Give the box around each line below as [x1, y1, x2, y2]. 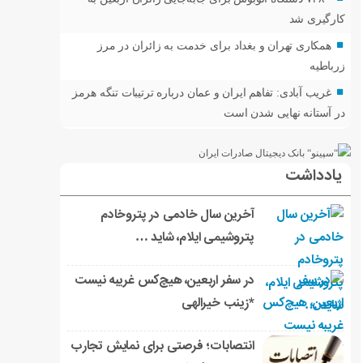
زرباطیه [309, 59, 345, 72]
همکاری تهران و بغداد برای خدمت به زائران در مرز [97, 39, 331, 52]
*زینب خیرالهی [181, 293, 254, 314]
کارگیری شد [288, 12, 345, 25]
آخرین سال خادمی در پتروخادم [100, 205, 254, 226]
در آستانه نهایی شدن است [224, 106, 345, 119]
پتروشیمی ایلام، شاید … [135, 228, 254, 249]
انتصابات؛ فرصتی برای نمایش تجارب [70, 336, 254, 357]
